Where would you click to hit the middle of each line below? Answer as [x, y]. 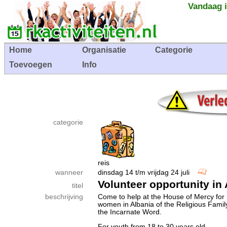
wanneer [69, 173]
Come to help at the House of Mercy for [161, 197]
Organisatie [104, 50]
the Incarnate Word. [130, 212]
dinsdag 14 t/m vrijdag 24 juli [148, 173]
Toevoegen [31, 65]
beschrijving [64, 197]
